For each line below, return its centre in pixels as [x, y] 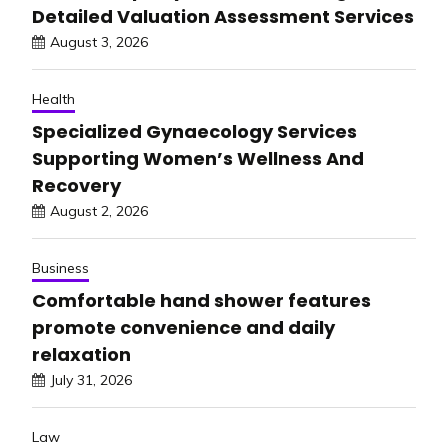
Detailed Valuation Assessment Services [223, 16]
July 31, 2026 [91, 379]
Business [60, 267]
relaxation [81, 354]
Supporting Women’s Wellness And [198, 158]
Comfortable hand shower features [201, 300]
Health [53, 98]
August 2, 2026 [99, 210]
